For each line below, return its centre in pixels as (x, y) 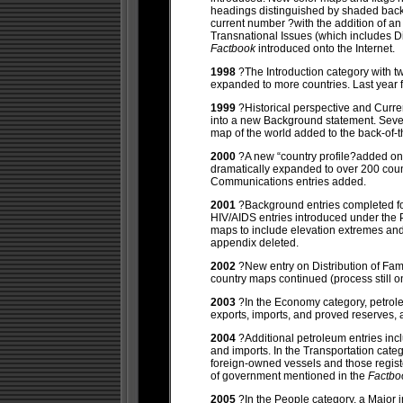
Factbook (234, 49)
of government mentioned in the (289, 376)
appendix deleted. (254, 243)
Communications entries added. (288, 182)
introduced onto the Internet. (326, 49)
